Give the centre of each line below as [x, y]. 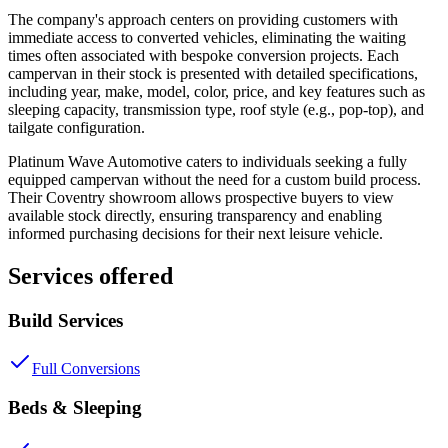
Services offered [90, 275]
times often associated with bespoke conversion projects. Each [203, 55]
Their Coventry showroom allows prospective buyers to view [201, 197]
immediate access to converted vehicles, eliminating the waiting [207, 37]
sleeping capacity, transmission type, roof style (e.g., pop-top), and [216, 109]
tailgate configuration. [76, 127]
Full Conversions [86, 369]
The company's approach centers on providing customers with [203, 19]
